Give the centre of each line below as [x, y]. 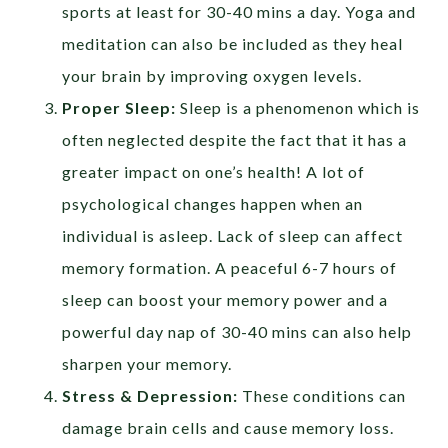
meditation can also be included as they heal [233, 44]
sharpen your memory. [147, 364]
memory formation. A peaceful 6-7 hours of [230, 268]
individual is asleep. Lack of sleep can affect [233, 236]
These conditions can [322, 396]
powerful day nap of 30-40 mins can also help [237, 332]
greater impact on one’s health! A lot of [214, 172]
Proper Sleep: [121, 108]
